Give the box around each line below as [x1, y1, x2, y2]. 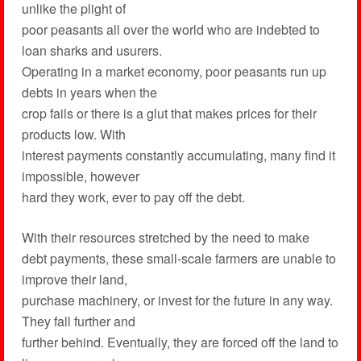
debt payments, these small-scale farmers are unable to [21, 249, 336, 268]
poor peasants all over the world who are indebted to [21, 20, 320, 39]
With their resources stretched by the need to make [21, 228, 309, 247]
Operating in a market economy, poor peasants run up [21, 62, 326, 81]
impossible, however [21, 167, 139, 185]
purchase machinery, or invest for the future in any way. [21, 291, 333, 309]
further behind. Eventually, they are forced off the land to [21, 333, 338, 351]
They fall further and [21, 312, 135, 330]
